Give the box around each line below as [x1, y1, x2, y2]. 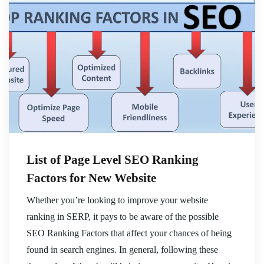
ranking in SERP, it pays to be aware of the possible [27, 212, 219, 222]
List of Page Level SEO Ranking [27, 153, 199, 167]
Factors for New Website [27, 171, 156, 186]
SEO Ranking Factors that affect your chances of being [27, 228, 232, 239]
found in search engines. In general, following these [27, 245, 218, 255]
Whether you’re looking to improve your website [27, 195, 208, 206]
